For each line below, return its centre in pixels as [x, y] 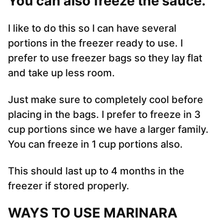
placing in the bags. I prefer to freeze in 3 [104, 115]
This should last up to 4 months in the [96, 171]
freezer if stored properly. [69, 186]
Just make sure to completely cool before [106, 100]
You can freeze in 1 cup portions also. [95, 144]
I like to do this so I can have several [92, 28]
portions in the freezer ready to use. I [95, 43]
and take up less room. [61, 73]
